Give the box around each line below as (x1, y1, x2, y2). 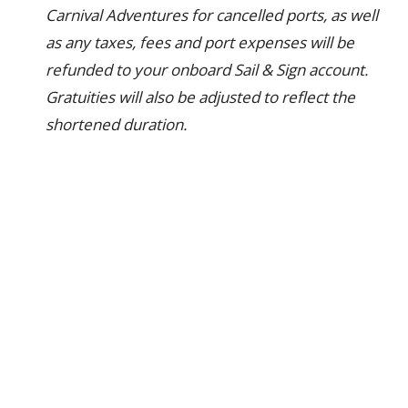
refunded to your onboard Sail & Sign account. (46, 59, 368, 80)
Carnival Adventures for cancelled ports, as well (46, 5, 378, 25)
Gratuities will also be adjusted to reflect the (46, 87, 355, 107)
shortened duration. (46, 114, 187, 135)
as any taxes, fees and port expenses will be (46, 32, 354, 53)
